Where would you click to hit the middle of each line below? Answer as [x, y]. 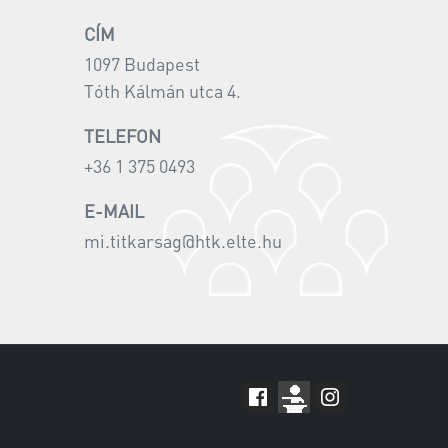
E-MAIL [113, 211]
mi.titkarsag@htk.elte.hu [182, 241]
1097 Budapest [141, 64]
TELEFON [122, 136]
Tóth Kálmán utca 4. [162, 91]
